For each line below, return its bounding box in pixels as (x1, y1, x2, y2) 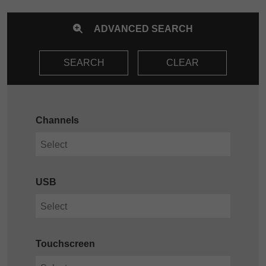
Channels (36, 115, 79, 126)
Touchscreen (36, 239, 95, 249)
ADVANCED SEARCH (92, 24, 193, 34)
